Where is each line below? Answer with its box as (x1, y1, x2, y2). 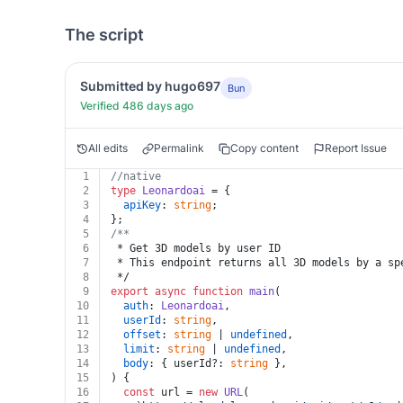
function (193, 285, 243, 298)
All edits (88, 141, 128, 155)
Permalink (154, 141, 204, 155)
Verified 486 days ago (80, 99, 193, 112)
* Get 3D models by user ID (111, 242, 281, 255)
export (111, 285, 148, 298)
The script (65, 25, 144, 44)
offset (123, 328, 161, 341)
